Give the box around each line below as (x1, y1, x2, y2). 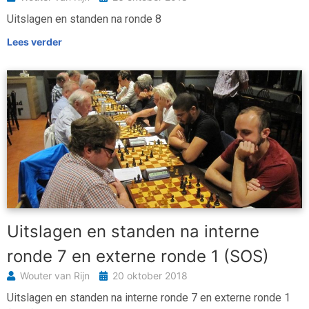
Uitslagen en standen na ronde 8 (7, 12, 161, 26)
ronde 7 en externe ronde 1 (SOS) (7, 246, 269, 267)
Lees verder (7, 36, 62, 48)
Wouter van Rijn (20, 270, 92, 282)
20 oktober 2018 (112, 270, 188, 282)
